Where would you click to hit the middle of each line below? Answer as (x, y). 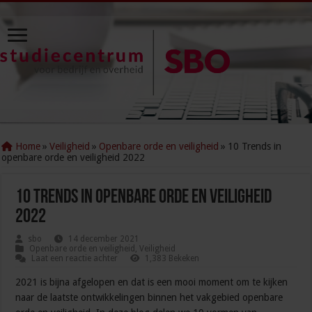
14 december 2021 (104, 239)
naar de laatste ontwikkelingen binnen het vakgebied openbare (149, 298)
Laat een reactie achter (75, 259)
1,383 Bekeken (172, 259)
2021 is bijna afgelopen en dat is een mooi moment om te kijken (152, 282)
